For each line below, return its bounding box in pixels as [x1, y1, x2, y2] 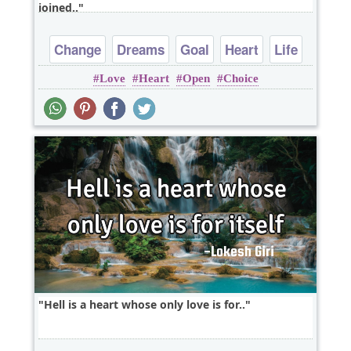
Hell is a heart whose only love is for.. [44, 297, 245, 313]
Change [53, 40, 101, 60]
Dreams [116, 40, 165, 60]
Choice [223, 72, 259, 85]
